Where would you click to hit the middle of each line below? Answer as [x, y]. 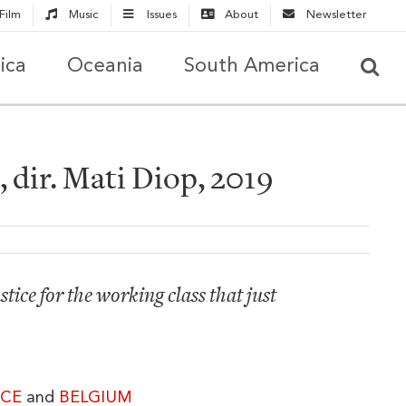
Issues [162, 15]
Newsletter [337, 15]
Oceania [105, 66]
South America [252, 66]
